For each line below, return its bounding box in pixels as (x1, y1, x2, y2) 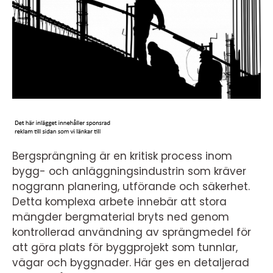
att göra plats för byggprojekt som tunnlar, (12, 240, 238, 255)
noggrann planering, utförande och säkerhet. (12, 179, 250, 194)
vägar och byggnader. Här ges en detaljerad (12, 255, 249, 270)
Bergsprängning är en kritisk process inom (12, 149, 232, 163)
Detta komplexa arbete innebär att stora (12, 194, 227, 209)
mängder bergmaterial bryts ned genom (12, 210, 229, 224)
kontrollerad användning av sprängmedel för (12, 225, 251, 239)
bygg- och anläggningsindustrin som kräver (12, 164, 246, 179)
